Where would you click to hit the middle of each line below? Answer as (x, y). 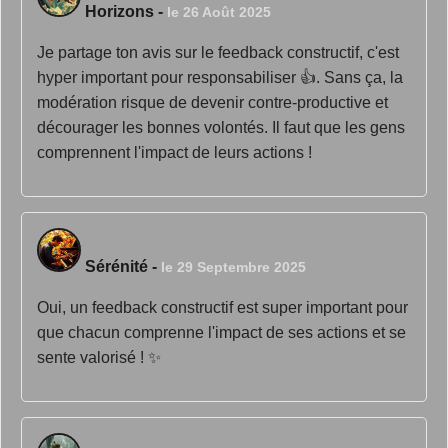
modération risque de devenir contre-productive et (212, 102)
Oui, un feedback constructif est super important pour (222, 307)
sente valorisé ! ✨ (99, 357)
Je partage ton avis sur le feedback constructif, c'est (218, 52)
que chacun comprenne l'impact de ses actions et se (221, 332)
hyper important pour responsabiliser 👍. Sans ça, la (220, 77)
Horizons (119, 11)
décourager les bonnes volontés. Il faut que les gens (221, 127)
